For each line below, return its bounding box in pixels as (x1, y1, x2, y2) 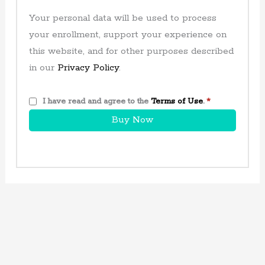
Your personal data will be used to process (28, 12, 216, 24)
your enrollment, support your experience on (28, 28, 227, 41)
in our (28, 62, 57, 74)
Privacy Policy (57, 62, 119, 74)
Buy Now (112, 114, 153, 127)
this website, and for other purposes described (28, 45, 234, 57)
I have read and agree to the (42, 96, 151, 107)
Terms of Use (150, 96, 203, 107)
